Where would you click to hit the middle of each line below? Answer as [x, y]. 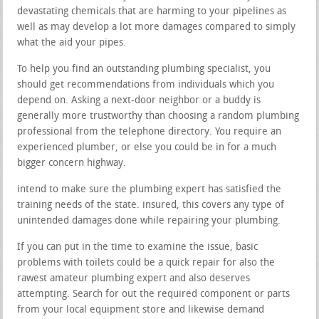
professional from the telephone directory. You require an [150, 132]
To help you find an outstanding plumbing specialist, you [144, 69]
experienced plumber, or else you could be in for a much [147, 147]
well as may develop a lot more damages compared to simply [157, 27]
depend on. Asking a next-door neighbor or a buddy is [139, 100]
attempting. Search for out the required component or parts [154, 294]
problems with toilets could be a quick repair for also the [146, 263]
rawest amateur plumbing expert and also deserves [134, 278]
